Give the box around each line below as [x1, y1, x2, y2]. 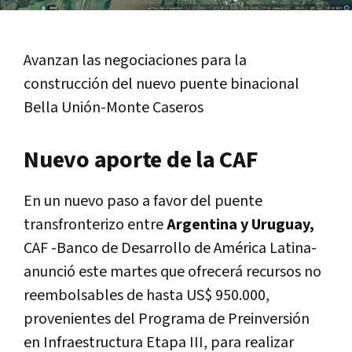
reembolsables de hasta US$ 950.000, [24, 284, 269, 306]
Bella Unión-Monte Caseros [24, 97, 203, 118]
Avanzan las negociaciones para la [24, 49, 247, 71]
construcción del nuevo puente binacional [24, 73, 299, 94]
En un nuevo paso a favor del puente [24, 190, 262, 211]
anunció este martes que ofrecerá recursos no [24, 261, 321, 282]
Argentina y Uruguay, [167, 214, 314, 235]
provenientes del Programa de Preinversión [24, 308, 310, 329]
